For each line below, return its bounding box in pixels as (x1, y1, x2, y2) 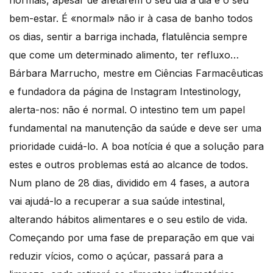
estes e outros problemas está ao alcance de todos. (9, 158, 248, 171)
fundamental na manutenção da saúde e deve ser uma (9, 121, 261, 134)
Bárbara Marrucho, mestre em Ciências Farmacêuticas (9, 66, 263, 79)
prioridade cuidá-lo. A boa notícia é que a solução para (9, 140, 264, 152)
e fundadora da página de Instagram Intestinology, (9, 85, 241, 97)
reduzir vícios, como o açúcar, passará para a (9, 249, 223, 262)
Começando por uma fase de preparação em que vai (9, 231, 254, 244)
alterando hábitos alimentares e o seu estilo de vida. (9, 213, 247, 225)
